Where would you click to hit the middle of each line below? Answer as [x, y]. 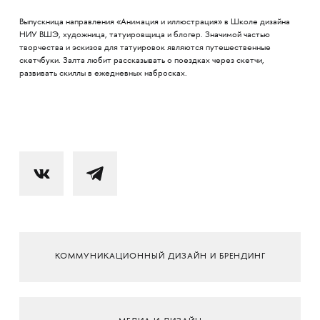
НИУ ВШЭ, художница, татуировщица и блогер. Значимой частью [144, 35]
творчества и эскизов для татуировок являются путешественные [145, 48]
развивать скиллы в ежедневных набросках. [103, 74]
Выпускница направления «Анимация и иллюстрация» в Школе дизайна [154, 22]
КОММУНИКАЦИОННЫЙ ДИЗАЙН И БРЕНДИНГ [160, 257]
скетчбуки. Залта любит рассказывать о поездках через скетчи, [141, 61]
